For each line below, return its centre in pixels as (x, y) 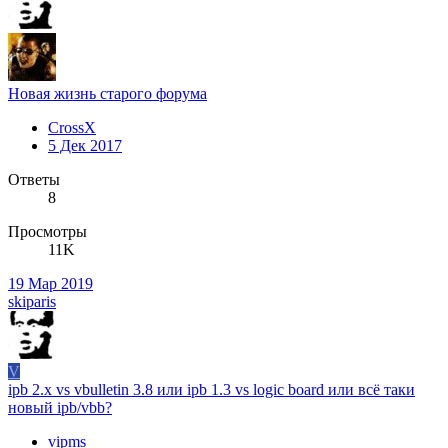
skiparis (32, 301)
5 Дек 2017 (85, 145)
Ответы (34, 179)
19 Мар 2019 (50, 283)
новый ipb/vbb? (60, 407)
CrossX (72, 127)
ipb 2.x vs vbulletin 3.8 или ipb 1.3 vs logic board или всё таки (211, 389)
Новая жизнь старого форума (107, 93)
